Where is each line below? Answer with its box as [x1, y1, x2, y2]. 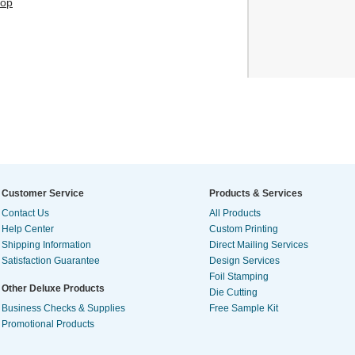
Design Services [209, 255, 280, 267]
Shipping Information [2, 239, 91, 251]
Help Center [2, 223, 54, 235]
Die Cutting [209, 287, 258, 299]
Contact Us [2, 208, 49, 219]
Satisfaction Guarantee [2, 255, 100, 267]
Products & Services [209, 188, 303, 200]
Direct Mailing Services [209, 239, 308, 251]
